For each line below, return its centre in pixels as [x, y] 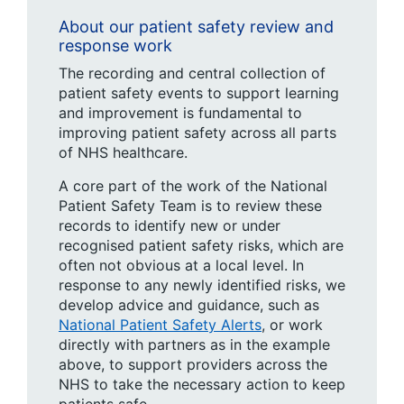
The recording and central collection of [192, 73]
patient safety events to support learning [199, 93]
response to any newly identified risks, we [202, 285]
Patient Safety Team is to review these [190, 206]
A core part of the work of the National [193, 186]
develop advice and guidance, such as [189, 305]
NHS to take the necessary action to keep [202, 384]
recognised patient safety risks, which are [201, 245]
